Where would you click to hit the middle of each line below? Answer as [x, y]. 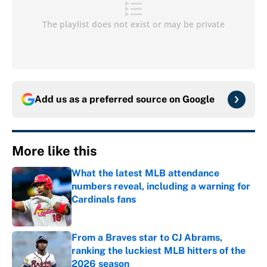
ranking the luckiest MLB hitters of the [159, 251]
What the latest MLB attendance [145, 173]
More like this [55, 151]
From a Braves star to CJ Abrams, [147, 238]
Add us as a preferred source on [108, 100]
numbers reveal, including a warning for [161, 187]
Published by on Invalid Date [124, 211]
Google [198, 100]
